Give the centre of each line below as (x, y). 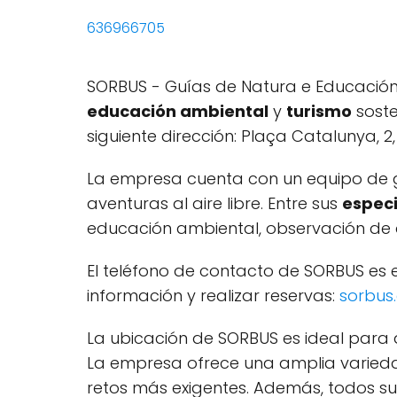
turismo (319, 112)
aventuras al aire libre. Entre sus (214, 204)
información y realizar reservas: (213, 296)
